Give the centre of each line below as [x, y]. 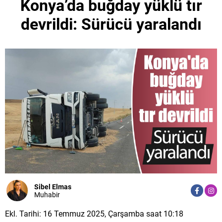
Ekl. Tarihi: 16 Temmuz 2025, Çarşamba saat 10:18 [94, 214]
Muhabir [47, 194]
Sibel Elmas [53, 187]
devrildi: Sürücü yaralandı [111, 25]
